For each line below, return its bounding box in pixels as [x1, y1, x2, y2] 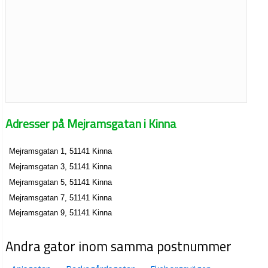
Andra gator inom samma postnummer [5, 236, 232, 257]
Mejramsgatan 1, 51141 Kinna [9, 147, 112, 156]
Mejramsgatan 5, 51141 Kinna [9, 177, 112, 187]
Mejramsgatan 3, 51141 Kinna [9, 162, 112, 172]
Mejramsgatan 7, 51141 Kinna [9, 193, 112, 202]
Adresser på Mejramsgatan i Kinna [5, 114, 177, 133]
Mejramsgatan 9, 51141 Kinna [9, 208, 112, 218]
